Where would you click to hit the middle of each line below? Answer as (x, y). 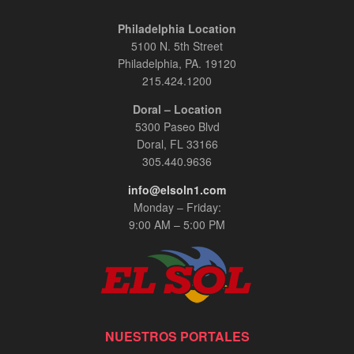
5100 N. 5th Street (177, 45)
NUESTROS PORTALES (177, 336)
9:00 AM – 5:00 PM (177, 224)
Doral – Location (177, 109)
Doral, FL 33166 (177, 143)
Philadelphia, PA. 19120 (177, 63)
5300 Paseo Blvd (177, 126)
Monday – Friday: (177, 207)
